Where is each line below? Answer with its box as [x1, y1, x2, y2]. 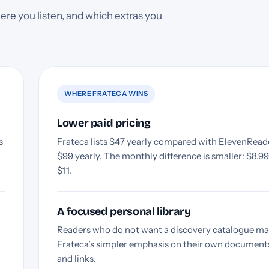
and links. [57, 252, 96, 264]
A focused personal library [57, 204, 191, 218]
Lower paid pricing [57, 116, 151, 130]
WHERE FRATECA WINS [64, 89, 148, 98]
